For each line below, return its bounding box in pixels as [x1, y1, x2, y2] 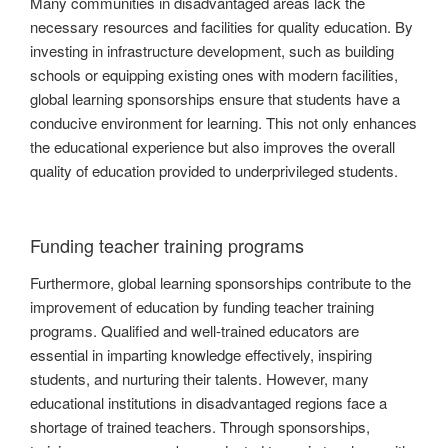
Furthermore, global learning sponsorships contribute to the [30, 272, 411, 294]
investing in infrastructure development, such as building [30, 40, 394, 62]
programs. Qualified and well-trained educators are [30, 320, 359, 342]
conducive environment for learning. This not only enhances [30, 112, 417, 134]
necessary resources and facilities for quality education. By [30, 16, 413, 38]
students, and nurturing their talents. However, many [30, 368, 369, 390]
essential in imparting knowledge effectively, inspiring [30, 344, 372, 366]
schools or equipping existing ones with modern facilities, [30, 64, 398, 86]
